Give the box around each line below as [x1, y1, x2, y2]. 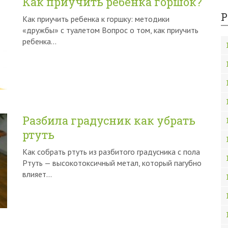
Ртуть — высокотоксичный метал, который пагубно [22, 158, 202, 168]
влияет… [22, 169, 52, 179]
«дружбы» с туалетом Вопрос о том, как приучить [22, 25, 198, 35]
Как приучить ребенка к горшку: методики [22, 14, 169, 24]
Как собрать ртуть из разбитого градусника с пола [22, 147, 200, 157]
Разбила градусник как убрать [22, 113, 195, 128]
